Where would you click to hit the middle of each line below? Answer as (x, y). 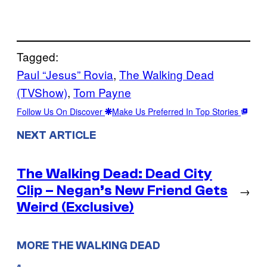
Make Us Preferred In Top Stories (176, 111)
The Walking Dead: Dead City (114, 173)
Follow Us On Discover (61, 111)
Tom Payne (102, 92)
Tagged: (38, 56)
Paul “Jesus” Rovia (65, 74)
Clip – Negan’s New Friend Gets (122, 190)
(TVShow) (42, 92)
